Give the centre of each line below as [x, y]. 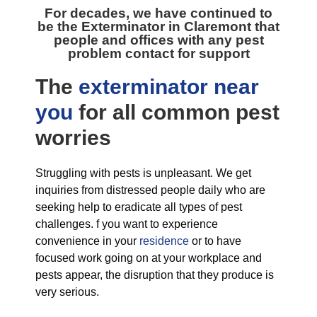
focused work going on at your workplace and [149, 258]
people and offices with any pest [158, 40]
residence [164, 241]
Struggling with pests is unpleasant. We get [143, 173]
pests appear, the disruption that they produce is [155, 275]
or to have [215, 241]
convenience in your [87, 241]
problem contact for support [158, 53]
